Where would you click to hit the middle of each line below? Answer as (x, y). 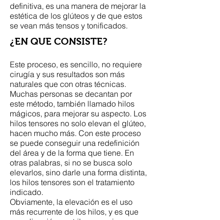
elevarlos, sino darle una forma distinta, (78, 172)
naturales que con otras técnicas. (68, 84)
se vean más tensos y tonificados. (69, 26)
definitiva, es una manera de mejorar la (78, 6)
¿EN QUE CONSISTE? (59, 41)
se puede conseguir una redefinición (75, 143)
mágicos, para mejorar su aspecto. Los (78, 113)
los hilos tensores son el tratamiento (72, 182)
